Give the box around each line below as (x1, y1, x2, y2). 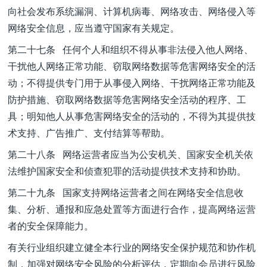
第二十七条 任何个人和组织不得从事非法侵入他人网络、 (8, 42, 253, 56)
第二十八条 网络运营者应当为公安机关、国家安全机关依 (8, 147, 253, 161)
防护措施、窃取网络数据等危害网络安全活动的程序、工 (8, 92, 246, 106)
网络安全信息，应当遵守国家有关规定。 (8, 21, 179, 35)
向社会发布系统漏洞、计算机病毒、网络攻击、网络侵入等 (8, 4, 256, 18)
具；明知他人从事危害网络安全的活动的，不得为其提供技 (8, 109, 256, 123)
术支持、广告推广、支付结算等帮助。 (8, 126, 170, 139)
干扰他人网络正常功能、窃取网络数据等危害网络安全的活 (8, 59, 256, 73)
